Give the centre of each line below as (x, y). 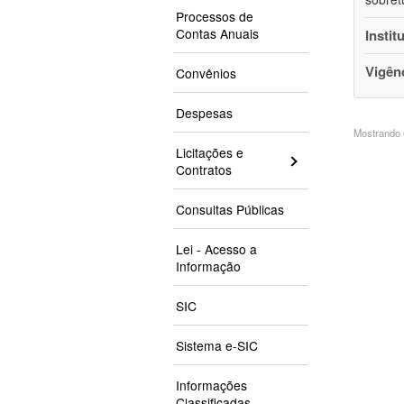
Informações (211, 386)
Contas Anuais (217, 34)
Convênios (206, 73)
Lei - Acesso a (216, 249)
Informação (208, 266)
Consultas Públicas (230, 210)
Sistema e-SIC (217, 346)
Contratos (204, 170)
